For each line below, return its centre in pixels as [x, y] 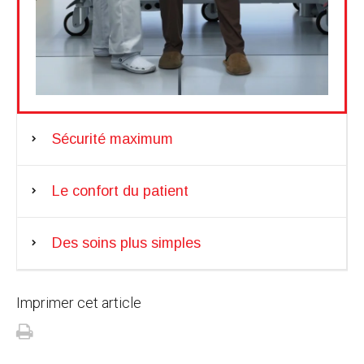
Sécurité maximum [113, 139]
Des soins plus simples [126, 243]
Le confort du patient [120, 191]
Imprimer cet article [79, 302]
